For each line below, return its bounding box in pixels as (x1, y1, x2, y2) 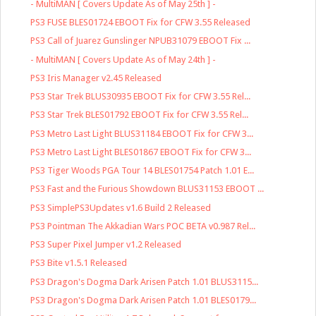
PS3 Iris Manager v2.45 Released (30, 72, 162, 83)
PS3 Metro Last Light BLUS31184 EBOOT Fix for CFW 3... (30, 128, 254, 139)
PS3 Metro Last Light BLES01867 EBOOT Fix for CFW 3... (30, 146, 252, 157)
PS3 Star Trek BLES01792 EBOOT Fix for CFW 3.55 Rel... (30, 109, 249, 121)
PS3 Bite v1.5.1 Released (30, 257, 128, 269)
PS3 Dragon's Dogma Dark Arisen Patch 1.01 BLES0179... (30, 294, 257, 305)
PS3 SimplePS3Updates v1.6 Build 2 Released (30, 202, 212, 213)
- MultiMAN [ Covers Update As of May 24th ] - (30, 54, 217, 65)
